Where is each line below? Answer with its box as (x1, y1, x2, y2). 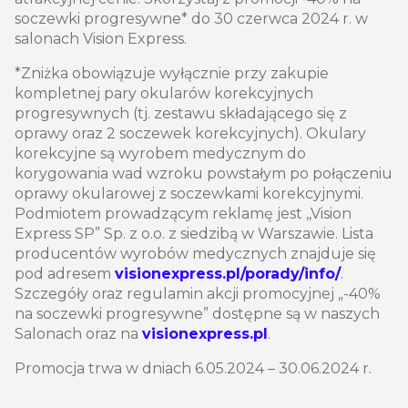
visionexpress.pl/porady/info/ (115, 265, 341, 283)
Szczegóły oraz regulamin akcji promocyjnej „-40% (15, 285, 381, 303)
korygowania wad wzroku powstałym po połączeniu (15, 165, 393, 183)
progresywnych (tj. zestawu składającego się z (15, 105, 347, 123)
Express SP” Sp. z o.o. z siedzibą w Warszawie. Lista (15, 225, 373, 243)
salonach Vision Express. (15, 30, 187, 48)
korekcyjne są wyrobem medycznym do (15, 145, 306, 163)
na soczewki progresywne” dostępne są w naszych (15, 305, 380, 323)
